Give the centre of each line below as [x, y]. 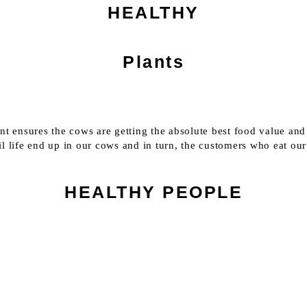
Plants [153, 62]
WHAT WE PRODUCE [153, 261]
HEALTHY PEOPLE [153, 192]
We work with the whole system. [153, 289]
